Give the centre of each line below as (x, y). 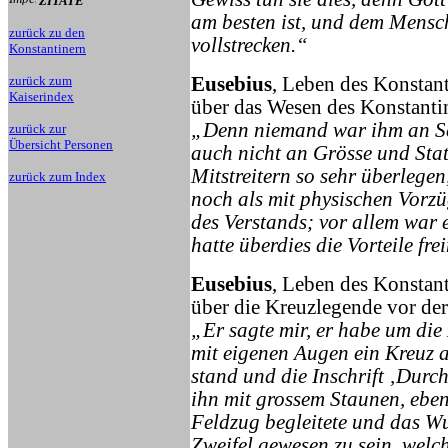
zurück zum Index (57, 176)
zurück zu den (47, 32)
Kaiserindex (41, 96)
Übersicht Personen (61, 144)
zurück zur (37, 128)
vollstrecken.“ (249, 44)
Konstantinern (47, 48)
